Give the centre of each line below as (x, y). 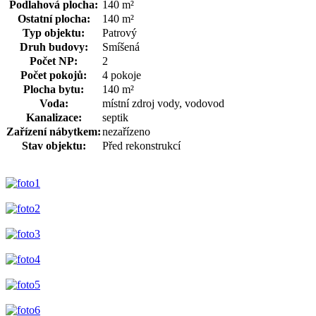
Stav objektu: (54, 145)
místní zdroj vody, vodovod (163, 103)
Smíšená (121, 47)
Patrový (120, 32)
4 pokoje (122, 75)
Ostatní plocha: (54, 18)
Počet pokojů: (54, 75)
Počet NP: (54, 61)
